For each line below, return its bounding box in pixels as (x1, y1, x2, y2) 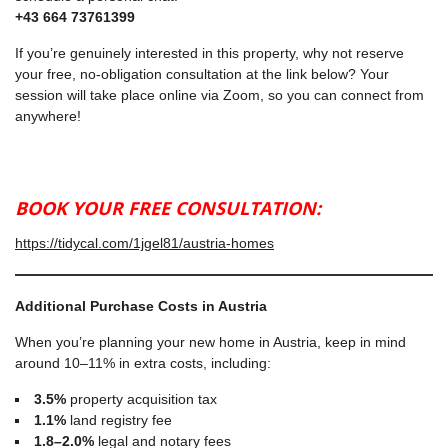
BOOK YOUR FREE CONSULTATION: (15, 196, 321, 221)
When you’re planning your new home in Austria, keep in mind (15, 334, 406, 351)
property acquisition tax (66, 391, 217, 408)
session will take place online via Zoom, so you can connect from (15, 87, 424, 104)
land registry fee (66, 412, 172, 429)
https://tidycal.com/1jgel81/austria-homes (15, 235, 274, 252)
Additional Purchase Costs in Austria (15, 298, 267, 315)
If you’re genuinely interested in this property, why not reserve (15, 45, 404, 62)
